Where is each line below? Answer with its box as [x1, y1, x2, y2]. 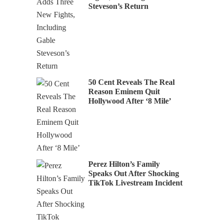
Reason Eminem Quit [88, 87, 160, 96]
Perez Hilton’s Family [88, 160, 160, 169]
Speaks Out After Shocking [88, 169, 179, 178]
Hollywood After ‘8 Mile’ [88, 97, 171, 106]
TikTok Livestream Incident [88, 179, 183, 187]
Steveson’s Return [88, 2, 148, 11]
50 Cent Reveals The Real [88, 78, 175, 87]
